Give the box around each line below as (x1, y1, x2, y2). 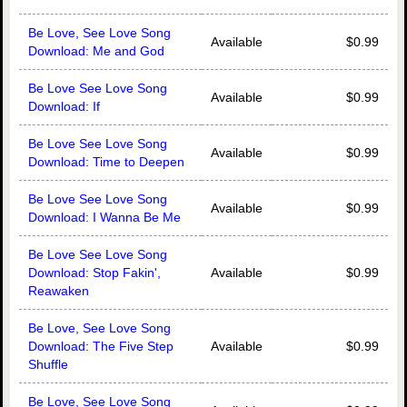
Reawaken (28, 283, 89, 298)
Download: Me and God (28, 44, 164, 58)
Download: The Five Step (28, 339, 174, 353)
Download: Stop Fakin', (28, 265, 161, 280)
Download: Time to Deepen (28, 154, 184, 169)
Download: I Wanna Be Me (28, 210, 181, 224)
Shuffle (28, 357, 68, 372)
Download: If (28, 99, 100, 114)
